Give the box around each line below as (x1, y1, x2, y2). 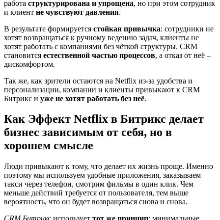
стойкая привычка (93, 24, 161, 33)
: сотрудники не (161, 24, 214, 33)
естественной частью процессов (43, 51, 155, 59)
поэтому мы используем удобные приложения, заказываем (4, 171, 201, 180)
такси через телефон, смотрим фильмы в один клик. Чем (4, 180, 193, 189)
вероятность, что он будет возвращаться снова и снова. (4, 197, 188, 206)
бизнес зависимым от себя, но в (4, 126, 172, 139)
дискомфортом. (4, 59, 55, 68)
